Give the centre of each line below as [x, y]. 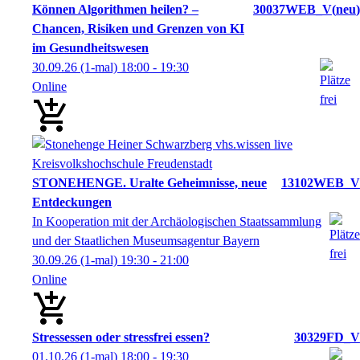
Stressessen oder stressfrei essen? [121, 337]
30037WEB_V [292, 9]
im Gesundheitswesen [90, 47]
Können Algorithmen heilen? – [115, 9]
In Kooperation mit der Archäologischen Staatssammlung [177, 221]
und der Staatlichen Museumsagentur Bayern [146, 240]
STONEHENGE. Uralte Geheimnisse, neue [149, 182]
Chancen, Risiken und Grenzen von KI [138, 28]
